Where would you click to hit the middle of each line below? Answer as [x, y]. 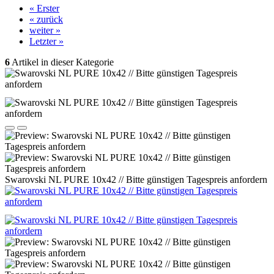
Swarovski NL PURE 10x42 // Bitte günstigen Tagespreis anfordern [136, 180]
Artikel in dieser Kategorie [62, 62]
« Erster [44, 8]
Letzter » [46, 41]
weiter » [45, 30]
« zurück [46, 19]
